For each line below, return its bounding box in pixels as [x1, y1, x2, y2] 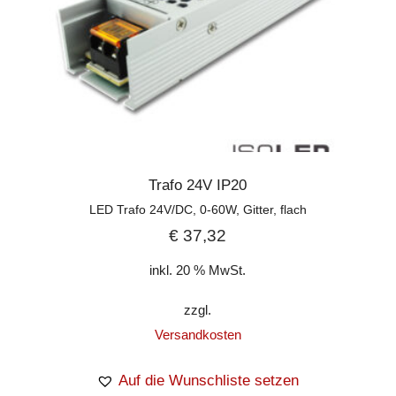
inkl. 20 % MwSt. [149, 262, 247, 278]
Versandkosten [154, 326, 241, 342]
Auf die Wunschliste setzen [118, 371, 300, 389]
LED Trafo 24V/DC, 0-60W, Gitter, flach [88, 202, 307, 217]
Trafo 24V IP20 [148, 177, 247, 194]
